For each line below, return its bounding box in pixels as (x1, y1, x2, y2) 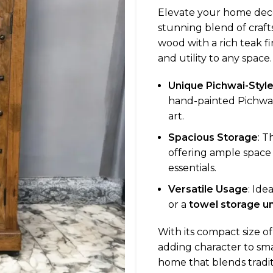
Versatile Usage (168, 183, 248, 195)
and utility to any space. (158, 52, 272, 64)
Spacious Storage (168, 132, 258, 143)
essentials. (168, 162, 216, 174)
